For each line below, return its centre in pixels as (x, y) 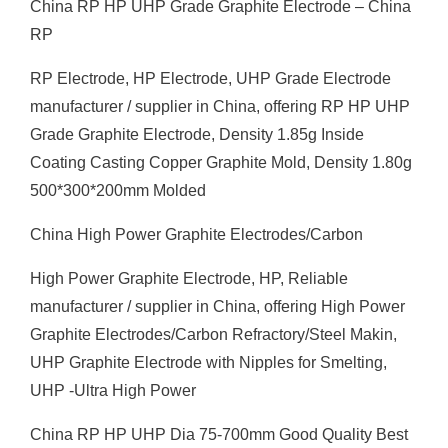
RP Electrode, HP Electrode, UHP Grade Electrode (210, 78)
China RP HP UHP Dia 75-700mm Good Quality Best (219, 434)
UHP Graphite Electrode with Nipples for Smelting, (208, 362)
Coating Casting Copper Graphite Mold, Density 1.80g (221, 162)
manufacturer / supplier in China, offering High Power (217, 306)
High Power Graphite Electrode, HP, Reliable (189, 278)
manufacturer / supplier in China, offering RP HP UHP (220, 106)
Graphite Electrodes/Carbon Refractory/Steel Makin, (213, 334)
